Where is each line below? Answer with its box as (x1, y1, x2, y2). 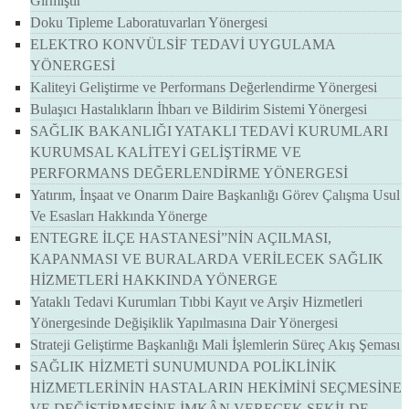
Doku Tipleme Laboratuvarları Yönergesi (30, 15, 267, 31)
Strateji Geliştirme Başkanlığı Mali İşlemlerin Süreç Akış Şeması (30, 337, 400, 353)
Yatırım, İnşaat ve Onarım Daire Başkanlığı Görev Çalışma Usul (30, 187, 400, 204)
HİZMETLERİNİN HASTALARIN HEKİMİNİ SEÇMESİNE (30, 380, 402, 396)
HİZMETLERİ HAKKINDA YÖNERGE (30, 272, 278, 288)
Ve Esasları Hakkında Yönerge (30, 208, 207, 225)
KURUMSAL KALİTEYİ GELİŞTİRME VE (30, 144, 301, 161)
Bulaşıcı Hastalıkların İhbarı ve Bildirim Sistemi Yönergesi (30, 101, 367, 118)
